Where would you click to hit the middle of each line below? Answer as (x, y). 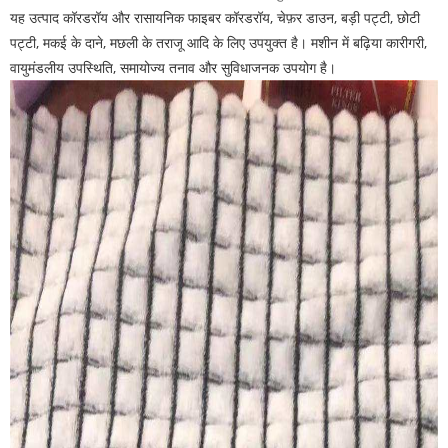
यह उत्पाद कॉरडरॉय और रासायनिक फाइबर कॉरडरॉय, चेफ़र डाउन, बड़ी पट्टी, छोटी (215, 17)
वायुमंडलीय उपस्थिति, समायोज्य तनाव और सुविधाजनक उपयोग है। (173, 67)
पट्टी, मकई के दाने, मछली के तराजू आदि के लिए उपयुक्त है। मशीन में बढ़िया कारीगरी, (218, 42)
